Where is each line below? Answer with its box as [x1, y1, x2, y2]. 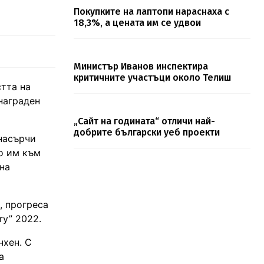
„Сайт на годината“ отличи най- [73, 115, 215, 127]
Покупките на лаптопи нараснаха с [73, 6, 229, 18]
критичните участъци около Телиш [73, 72, 231, 84]
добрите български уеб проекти [73, 127, 220, 138]
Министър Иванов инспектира [73, 61, 208, 72]
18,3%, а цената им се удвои [73, 17, 201, 29]
